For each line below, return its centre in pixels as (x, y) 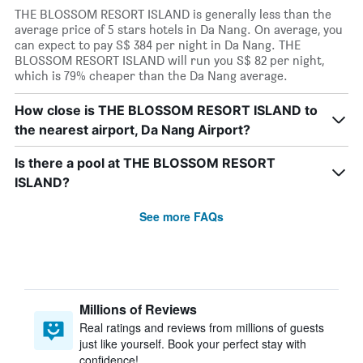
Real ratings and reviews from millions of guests (202, 327)
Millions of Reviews (138, 309)
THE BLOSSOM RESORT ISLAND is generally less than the (173, 14)
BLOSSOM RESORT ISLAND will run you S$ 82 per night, (169, 60)
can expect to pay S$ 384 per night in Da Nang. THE (158, 45)
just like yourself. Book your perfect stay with (193, 344)
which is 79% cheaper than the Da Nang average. (151, 76)
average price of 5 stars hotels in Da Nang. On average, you (179, 30)
